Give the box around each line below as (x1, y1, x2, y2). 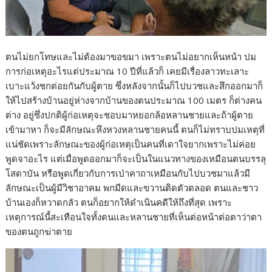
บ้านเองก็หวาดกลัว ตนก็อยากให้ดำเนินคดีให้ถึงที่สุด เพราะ (5, 196, 233, 209)
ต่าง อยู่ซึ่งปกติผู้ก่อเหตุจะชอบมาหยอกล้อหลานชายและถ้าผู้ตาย (5, 109, 254, 121)
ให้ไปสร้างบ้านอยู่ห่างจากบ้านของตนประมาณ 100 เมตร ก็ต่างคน (5, 94, 262, 107)
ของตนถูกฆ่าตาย (5, 225, 73, 238)
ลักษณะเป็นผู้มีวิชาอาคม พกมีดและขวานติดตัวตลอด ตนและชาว (5, 182, 259, 194)
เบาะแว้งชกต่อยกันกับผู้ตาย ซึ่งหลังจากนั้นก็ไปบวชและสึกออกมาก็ (5, 80, 263, 92)
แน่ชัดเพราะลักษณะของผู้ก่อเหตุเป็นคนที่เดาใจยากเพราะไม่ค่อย (5, 138, 256, 151)
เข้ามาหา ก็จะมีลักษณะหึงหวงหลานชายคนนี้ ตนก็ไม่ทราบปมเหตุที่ (5, 123, 265, 136)
